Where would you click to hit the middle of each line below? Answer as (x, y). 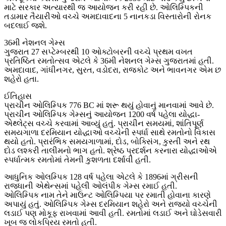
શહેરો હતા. (21, 79)
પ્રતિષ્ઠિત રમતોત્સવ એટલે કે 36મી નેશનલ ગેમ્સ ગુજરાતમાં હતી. (109, 61)
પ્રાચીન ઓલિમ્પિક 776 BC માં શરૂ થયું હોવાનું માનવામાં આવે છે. (109, 105)
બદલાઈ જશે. (25, 26)
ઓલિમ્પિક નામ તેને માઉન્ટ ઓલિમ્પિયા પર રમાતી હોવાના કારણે (107, 195)
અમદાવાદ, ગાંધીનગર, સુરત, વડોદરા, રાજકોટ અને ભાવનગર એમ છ (112, 70)
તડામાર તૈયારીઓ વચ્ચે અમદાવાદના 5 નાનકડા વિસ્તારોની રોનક (108, 17)
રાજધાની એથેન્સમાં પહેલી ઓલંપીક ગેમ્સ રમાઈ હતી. (91, 186)
